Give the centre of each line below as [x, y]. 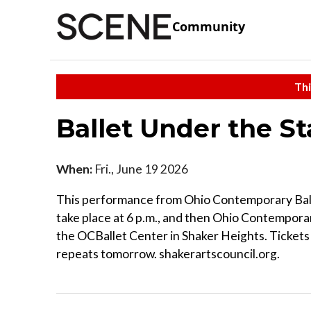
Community [209, 27]
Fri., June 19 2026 [140, 169]
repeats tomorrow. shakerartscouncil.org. [168, 253]
